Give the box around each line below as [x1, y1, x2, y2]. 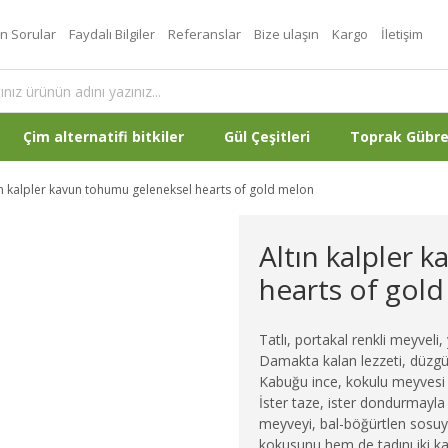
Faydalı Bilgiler [69, 25, 155, 43]
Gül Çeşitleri [224, 127, 310, 146]
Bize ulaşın [254, 25, 319, 43]
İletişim [381, 25, 423, 43]
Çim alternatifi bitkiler [23, 127, 184, 146]
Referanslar [168, 25, 241, 43]
